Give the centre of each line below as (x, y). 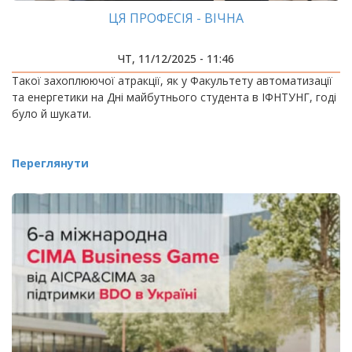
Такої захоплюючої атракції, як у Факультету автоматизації (172, 81)
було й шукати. (51, 114)
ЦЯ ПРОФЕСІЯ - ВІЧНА (176, 18)
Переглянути (50, 163)
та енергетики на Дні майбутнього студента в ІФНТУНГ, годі (174, 97)
